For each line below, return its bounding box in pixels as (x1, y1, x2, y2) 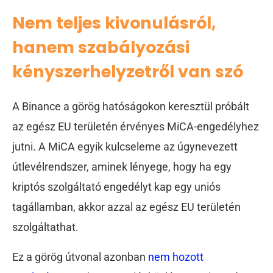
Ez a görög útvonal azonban (12, 250, 148, 264)
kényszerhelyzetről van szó (12, 60, 243, 83)
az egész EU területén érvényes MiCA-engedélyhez (12, 119, 259, 133)
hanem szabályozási (12, 35, 190, 58)
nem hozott (148, 250, 204, 264)
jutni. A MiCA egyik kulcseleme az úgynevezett (12, 140, 238, 153)
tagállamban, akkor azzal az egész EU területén (12, 200, 241, 213)
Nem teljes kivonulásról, (12, 11, 216, 34)
